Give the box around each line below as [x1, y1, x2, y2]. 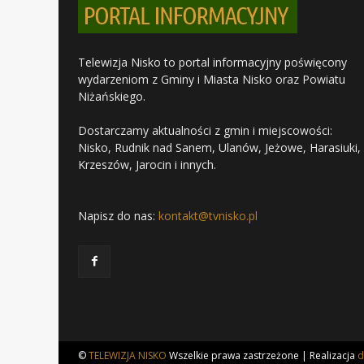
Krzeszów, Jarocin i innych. [78, 157, 216, 173]
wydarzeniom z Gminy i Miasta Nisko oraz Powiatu [78, 71, 345, 88]
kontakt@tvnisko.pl [158, 208, 258, 224]
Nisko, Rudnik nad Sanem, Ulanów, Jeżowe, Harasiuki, [78, 140, 361, 156]
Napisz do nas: [78, 208, 158, 224]
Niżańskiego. [78, 89, 145, 105]
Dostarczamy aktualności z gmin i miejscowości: [78, 123, 332, 139]
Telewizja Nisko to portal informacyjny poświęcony [78, 54, 347, 71]
